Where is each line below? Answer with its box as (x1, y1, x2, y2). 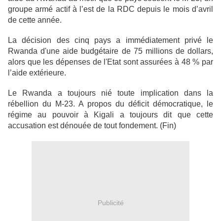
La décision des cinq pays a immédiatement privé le (8, 36, 213, 44)
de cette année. (8, 16, 62, 24)
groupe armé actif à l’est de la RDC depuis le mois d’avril (8, 5, 213, 13)
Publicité (97, 198, 124, 207)
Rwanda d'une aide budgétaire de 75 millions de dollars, (8, 47, 213, 55)
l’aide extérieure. (8, 69, 66, 77)
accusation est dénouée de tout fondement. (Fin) (8, 121, 176, 130)
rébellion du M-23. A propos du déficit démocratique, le (8, 100, 213, 108)
